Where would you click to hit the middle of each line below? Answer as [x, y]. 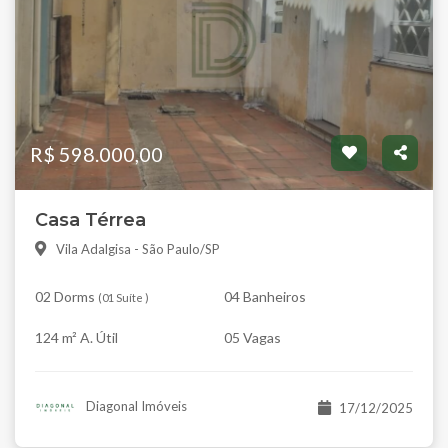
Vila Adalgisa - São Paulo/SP [138, 248]
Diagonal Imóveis [134, 405]
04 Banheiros [265, 296]
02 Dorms [65, 296]
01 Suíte [122, 297]
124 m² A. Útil [76, 337]
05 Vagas [252, 337]
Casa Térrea [90, 219]
